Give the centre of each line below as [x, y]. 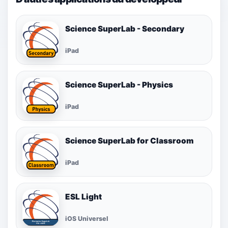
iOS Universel [87, 218]
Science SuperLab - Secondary [125, 29]
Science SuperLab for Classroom [129, 141]
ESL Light [83, 197]
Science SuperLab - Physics [119, 85]
